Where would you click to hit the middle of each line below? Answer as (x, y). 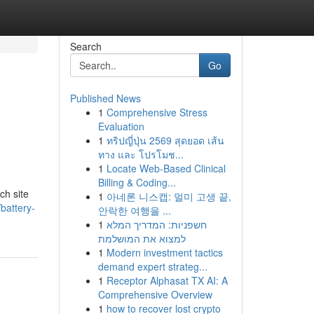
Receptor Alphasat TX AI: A (167, 280)
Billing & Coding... (137, 182)
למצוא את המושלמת (142, 238)
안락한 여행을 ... (134, 210)
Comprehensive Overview (155, 294)
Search (86, 46)
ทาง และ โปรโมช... (141, 154)
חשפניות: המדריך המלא (156, 224)
